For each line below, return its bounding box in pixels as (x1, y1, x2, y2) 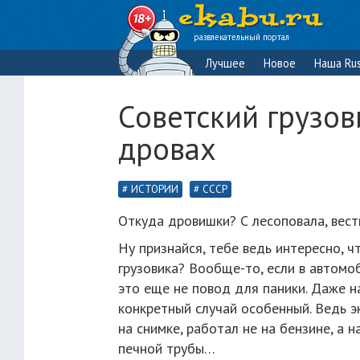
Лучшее (206, 55, 245, 71)
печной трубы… (118, 339, 215, 358)
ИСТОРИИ (131, 182, 178, 196)
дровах (118, 129, 216, 169)
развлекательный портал (194, 31, 289, 43)
